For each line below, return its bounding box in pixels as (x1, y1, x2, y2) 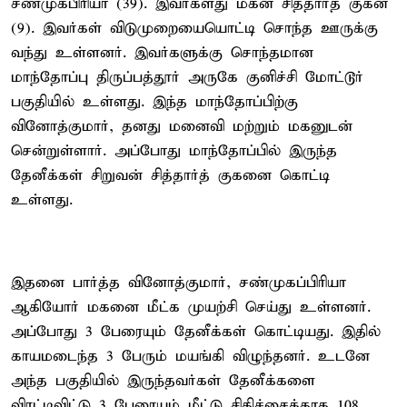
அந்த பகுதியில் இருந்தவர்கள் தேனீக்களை (11, 371, 315, 391)
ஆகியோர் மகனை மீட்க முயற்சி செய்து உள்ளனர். (11, 297, 371, 317)
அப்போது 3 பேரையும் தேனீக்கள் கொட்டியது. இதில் (11, 322, 381, 342)
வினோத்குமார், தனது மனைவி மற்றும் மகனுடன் (11, 116, 352, 136)
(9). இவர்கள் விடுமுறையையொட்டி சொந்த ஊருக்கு (11, 18, 378, 38)
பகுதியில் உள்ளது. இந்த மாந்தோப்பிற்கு (11, 92, 298, 112)
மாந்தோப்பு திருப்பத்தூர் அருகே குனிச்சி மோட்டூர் (11, 67, 363, 87)
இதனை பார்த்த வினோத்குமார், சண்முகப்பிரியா (11, 273, 346, 293)
